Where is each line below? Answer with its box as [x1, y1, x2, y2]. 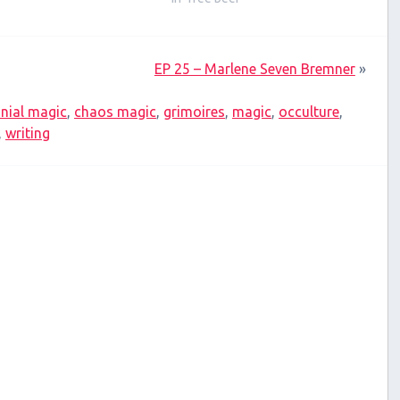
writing [5, 125, 50, 142]
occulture [279, 104, 339, 121]
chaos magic [74, 104, 156, 121]
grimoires [163, 104, 225, 121]
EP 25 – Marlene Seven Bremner [154, 61, 355, 78]
